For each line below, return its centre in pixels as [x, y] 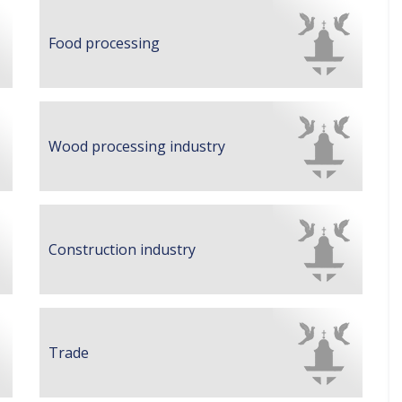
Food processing [104, 43]
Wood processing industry [137, 146]
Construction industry [122, 249]
